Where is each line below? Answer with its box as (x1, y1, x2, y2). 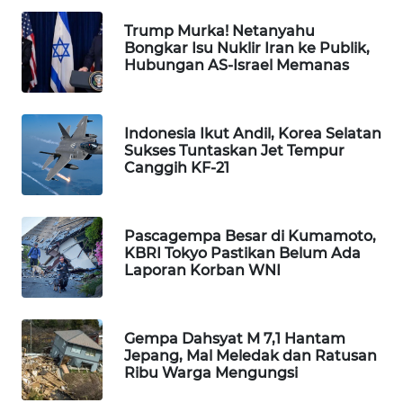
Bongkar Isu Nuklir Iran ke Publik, (124, 40, 370, 58)
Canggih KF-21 (124, 159, 229, 177)
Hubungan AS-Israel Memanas (124, 57, 349, 75)
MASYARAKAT (36, 292, 109, 309)
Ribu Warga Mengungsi (124, 364, 298, 382)
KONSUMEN (36, 226, 100, 242)
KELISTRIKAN (36, 311, 109, 327)
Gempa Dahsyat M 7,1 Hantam (124, 330, 345, 348)
